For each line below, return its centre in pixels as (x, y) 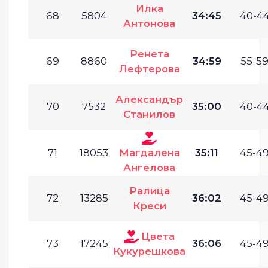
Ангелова (149, 167)
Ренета (149, 54)
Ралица (149, 191)
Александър (149, 99)
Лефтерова (149, 68)
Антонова (149, 23)
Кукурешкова (149, 251)
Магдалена (149, 152)
